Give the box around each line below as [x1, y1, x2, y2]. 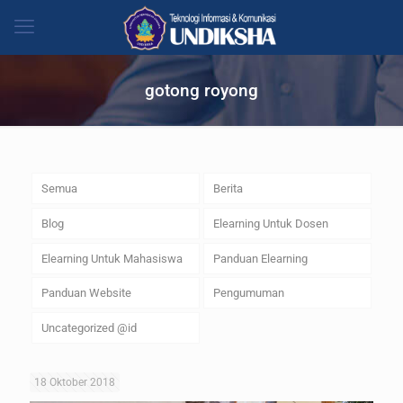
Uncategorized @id [40, 321, 137, 336]
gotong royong [145, 80, 258, 101]
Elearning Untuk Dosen [212, 216, 328, 230]
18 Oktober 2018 [34, 376, 115, 390]
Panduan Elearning [212, 251, 308, 265]
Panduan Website [40, 286, 131, 300]
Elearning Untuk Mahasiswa [40, 251, 183, 265]
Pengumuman [212, 286, 284, 300]
